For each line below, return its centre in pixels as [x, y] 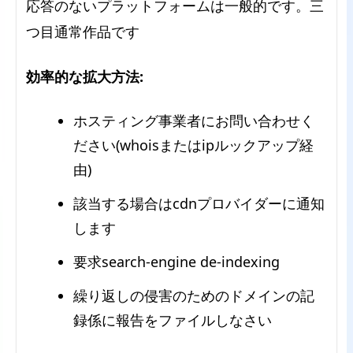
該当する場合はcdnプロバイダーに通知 [199, 203]
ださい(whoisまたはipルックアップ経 [193, 145]
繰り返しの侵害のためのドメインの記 [194, 295]
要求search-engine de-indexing [176, 261]
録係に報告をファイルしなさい [173, 320]
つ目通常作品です [83, 31]
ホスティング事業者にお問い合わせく [194, 120]
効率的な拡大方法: [85, 76]
